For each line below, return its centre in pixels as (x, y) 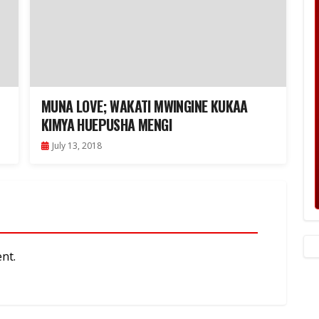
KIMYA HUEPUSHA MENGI (106, 125)
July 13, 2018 (77, 146)
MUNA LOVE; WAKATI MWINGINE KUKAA (145, 106)
